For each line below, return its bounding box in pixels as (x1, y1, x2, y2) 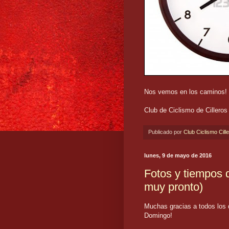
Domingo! (144, 212, 172, 220)
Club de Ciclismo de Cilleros (144, 106, 227, 114)
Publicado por (148, 129, 184, 135)
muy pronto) (144, 180, 203, 193)
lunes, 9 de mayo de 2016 (144, 152, 212, 159)
